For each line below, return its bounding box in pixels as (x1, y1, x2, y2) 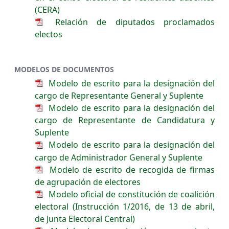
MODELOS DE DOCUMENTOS (14, 64, 114, 74)
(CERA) (35, 4, 60, 15)
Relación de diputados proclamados (46, 16, 215, 28)
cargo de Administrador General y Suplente (35, 151, 202, 163)
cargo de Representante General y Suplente (35, 90, 203, 102)
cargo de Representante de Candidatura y (35, 114, 215, 126)
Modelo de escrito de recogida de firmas (46, 164, 215, 175)
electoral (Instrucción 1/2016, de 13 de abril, (35, 201, 215, 213)
